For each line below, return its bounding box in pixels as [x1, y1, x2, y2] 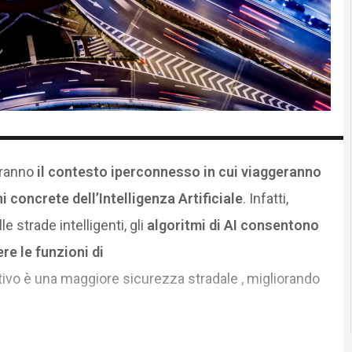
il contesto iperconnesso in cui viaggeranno [36, 163, 321, 180]
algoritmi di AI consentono [146, 216, 319, 233]
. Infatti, [242, 189, 288, 207]
